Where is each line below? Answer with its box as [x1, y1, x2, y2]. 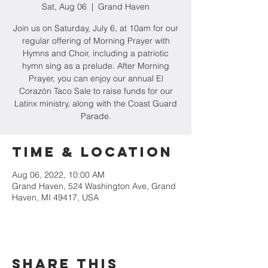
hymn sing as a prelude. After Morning [22, 60, 169, 71]
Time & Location [12, 144, 173, 160]
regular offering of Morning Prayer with [22, 35, 170, 46]
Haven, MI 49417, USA [12, 192, 99, 203]
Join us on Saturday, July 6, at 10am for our [13, 23, 178, 33]
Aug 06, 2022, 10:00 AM [12, 169, 105, 180]
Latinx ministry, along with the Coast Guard [14, 98, 177, 109]
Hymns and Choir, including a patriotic [23, 48, 169, 59]
